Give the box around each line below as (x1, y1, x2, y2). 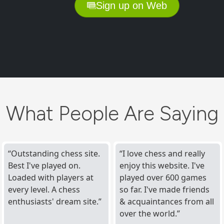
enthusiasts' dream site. (8, 195, 99, 207)
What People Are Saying (5, 101, 218, 125)
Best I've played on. (8, 159, 81, 171)
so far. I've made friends (119, 183, 209, 195)
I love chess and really (122, 147, 205, 159)
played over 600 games (119, 171, 206, 183)
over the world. (119, 207, 177, 219)
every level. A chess (8, 183, 80, 195)
